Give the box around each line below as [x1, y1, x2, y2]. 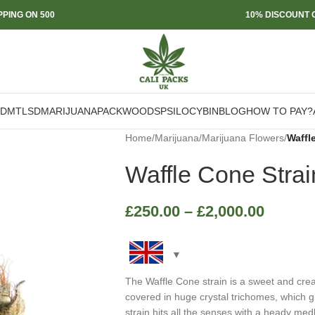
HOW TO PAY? [246, 105, 313, 117]
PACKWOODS [97, 105, 160, 117]
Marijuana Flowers [201, 132, 284, 143]
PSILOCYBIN [160, 105, 219, 117]
